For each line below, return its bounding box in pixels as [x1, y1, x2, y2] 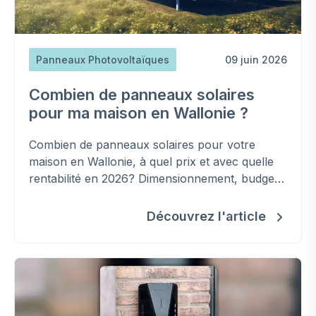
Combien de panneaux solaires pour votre [29, 137, 255, 152]
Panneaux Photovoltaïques [36, 53, 169, 66]
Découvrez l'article [147, 208, 269, 224]
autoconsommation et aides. [29, 188, 178, 202]
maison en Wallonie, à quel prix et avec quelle [29, 154, 274, 169]
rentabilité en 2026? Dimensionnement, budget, [29, 171, 281, 186]
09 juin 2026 [225, 53, 287, 66]
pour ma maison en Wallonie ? [29, 103, 248, 122]
